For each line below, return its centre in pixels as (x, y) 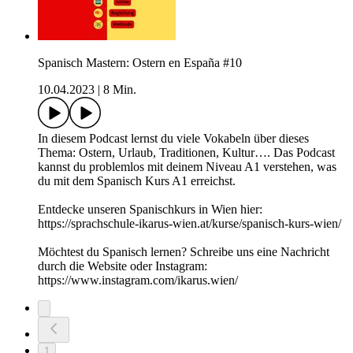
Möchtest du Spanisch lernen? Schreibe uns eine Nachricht (184, 252)
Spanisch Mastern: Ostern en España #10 (140, 63)
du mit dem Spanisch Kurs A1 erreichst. (137, 181)
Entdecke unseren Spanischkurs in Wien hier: (150, 210)
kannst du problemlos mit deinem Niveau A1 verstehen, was (187, 167)
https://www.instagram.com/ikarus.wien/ (138, 281)
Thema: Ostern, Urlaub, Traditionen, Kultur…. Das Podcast (186, 153)
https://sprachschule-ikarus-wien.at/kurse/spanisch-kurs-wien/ (190, 224)
